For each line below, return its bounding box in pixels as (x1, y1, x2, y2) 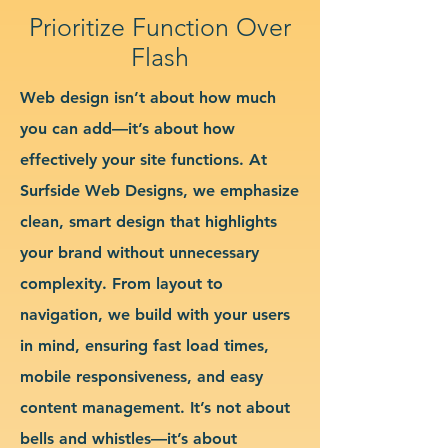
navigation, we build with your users (20, 304, 290, 324)
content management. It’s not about (20, 397, 290, 417)
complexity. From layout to (20, 273, 223, 293)
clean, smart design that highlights (20, 211, 277, 231)
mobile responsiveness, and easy (20, 366, 263, 386)
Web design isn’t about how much (20, 87, 276, 107)
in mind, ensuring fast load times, (20, 335, 269, 355)
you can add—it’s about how (20, 118, 235, 138)
